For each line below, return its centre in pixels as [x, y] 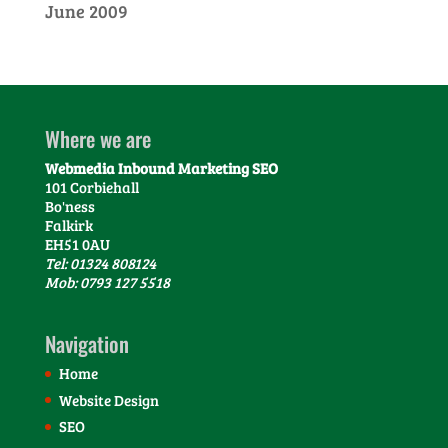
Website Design [108, 399]
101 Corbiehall [91, 187]
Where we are [97, 138]
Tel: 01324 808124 [100, 263]
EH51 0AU [77, 244]
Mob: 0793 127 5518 [107, 282]
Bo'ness [69, 206]
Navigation [86, 344]
